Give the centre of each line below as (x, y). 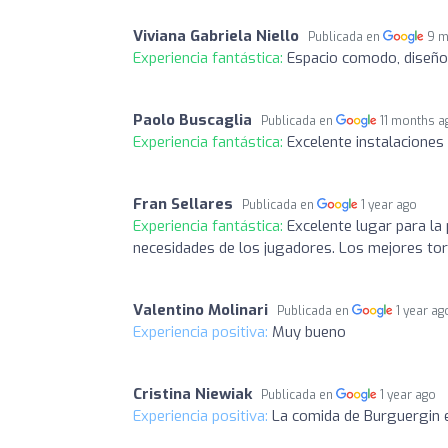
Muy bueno (309, 331)
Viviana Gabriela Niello (216, 35)
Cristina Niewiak (192, 393)
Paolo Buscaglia (192, 119)
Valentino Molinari (200, 309)
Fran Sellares (183, 203)
